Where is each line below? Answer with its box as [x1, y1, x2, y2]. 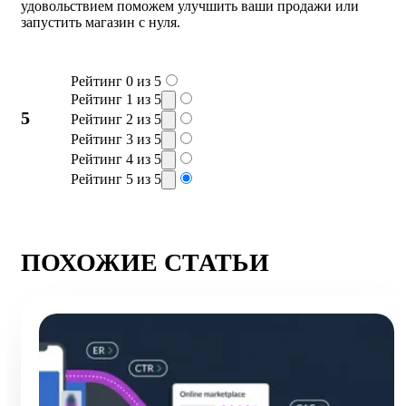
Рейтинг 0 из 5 [71, 72, 161, 89]
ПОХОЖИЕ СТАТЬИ [21, 247, 269, 276]
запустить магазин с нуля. [21, 14, 180, 30]
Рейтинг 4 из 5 [71, 150, 161, 167]
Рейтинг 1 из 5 [71, 91, 161, 107]
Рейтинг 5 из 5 [71, 170, 161, 187]
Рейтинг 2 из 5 [71, 111, 161, 127]
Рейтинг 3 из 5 [71, 130, 161, 147]
